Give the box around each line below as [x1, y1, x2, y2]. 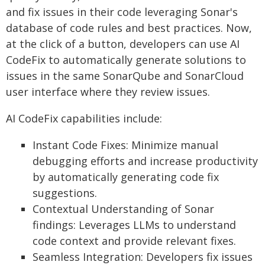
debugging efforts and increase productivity [33, 154, 258, 168]
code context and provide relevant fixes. [33, 234, 236, 248]
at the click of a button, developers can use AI [6, 37, 240, 51]
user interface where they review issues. [6, 85, 210, 99]
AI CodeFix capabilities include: [6, 111, 162, 125]
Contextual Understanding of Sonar [33, 202, 214, 216]
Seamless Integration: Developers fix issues [33, 250, 253, 264]
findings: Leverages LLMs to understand [33, 218, 236, 232]
